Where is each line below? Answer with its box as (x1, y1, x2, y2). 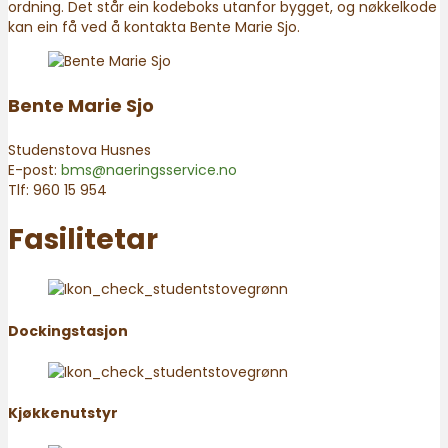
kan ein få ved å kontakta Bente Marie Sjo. (8, 16, 300, 37)
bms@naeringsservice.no (61, 159, 237, 180)
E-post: (8, 159, 61, 180)
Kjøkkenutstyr (8, 403, 118, 424)
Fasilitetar (8, 219, 158, 259)
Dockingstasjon (8, 320, 128, 341)
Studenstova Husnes (8, 139, 151, 160)
